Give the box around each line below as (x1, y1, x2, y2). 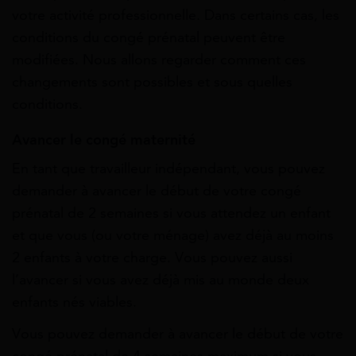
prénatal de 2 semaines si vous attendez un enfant (12, 204, 331, 222)
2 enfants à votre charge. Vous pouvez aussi (12, 249, 292, 267)
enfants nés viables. (12, 293, 137, 311)
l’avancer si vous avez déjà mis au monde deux (12, 271, 309, 289)
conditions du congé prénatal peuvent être (12, 29, 285, 47)
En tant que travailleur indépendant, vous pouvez (12, 160, 325, 178)
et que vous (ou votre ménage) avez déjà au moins (12, 226, 334, 245)
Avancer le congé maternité (12, 131, 195, 149)
